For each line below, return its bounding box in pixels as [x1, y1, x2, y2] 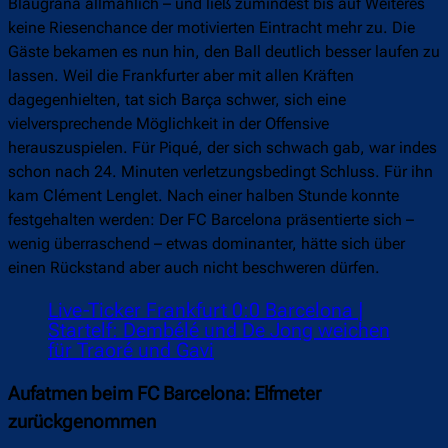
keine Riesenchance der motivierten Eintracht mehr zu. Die [8, 18, 415, 38]
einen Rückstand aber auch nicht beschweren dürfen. [8, 258, 380, 278]
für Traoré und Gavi [48, 338, 214, 363]
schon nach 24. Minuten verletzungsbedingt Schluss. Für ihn [8, 162, 433, 182]
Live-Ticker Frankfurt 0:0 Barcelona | [48, 298, 364, 323]
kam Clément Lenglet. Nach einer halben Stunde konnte [8, 186, 399, 206]
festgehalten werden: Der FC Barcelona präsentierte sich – [8, 210, 414, 230]
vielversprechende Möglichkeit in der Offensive [8, 114, 329, 134]
